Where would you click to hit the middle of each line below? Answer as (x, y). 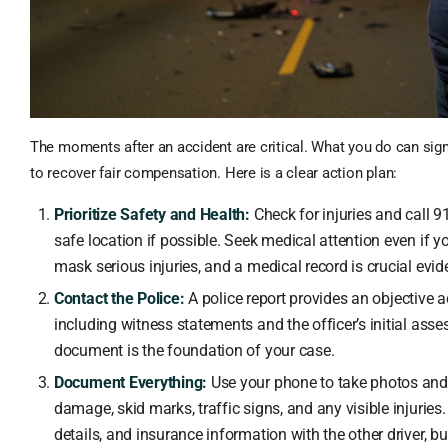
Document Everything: (130, 382)
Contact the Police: (119, 298)
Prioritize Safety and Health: (152, 214)
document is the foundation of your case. (194, 350)
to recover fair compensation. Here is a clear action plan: (213, 172)
